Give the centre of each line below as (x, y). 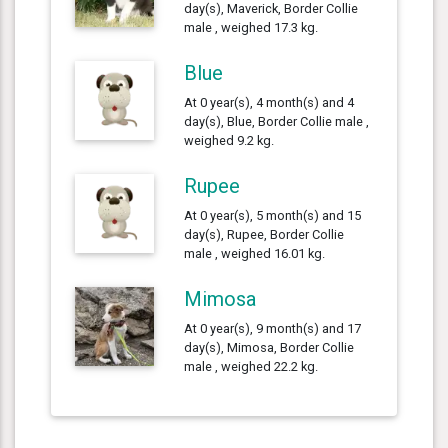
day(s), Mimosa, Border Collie (269, 347)
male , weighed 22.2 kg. (251, 366)
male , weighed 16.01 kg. (255, 253)
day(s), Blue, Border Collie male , (277, 121)
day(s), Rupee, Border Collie (264, 234)
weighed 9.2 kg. (229, 140)
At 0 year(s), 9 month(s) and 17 (273, 328)
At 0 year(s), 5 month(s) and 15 (273, 215)
